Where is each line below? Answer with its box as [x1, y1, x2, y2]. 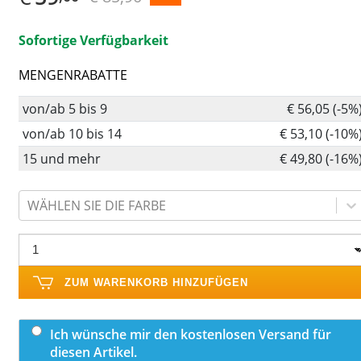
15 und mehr [22, 149, 101, 168]
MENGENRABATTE [19, 66, 127, 85]
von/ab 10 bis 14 [22, 124, 122, 143]
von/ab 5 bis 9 [22, 99, 107, 118]
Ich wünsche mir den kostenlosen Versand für [50, 325, 331, 343]
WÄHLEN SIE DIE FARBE [27, 196, 166, 214]
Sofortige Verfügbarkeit [19, 31, 168, 49]
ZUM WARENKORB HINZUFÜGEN [64, 276, 248, 288]
